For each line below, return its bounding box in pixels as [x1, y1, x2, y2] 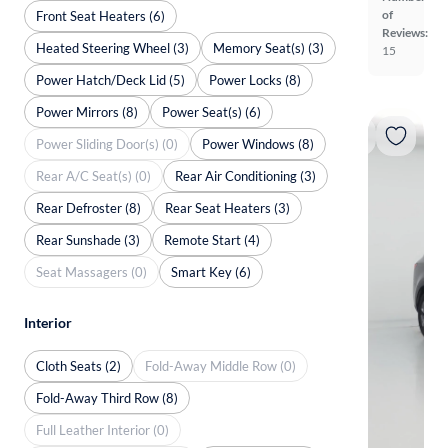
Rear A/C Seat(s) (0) [36, 167, 151, 184]
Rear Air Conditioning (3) [175, 167, 316, 184]
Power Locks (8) [209, 71, 301, 88]
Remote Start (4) [164, 231, 260, 248]
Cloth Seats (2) [36, 357, 121, 374]
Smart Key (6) [171, 263, 251, 280]
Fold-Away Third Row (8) [36, 389, 178, 406]
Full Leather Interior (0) [36, 421, 169, 438]
